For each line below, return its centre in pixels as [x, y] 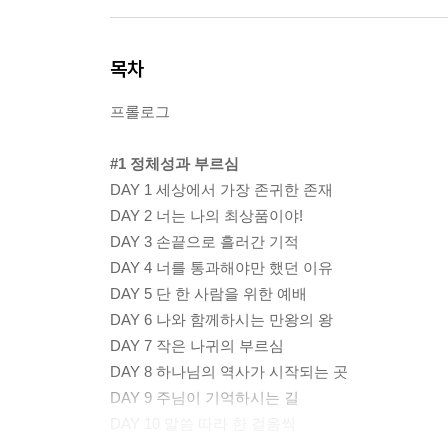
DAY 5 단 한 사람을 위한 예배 [208, 294]
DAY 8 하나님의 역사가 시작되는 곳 [229, 372]
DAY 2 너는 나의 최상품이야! [206, 216]
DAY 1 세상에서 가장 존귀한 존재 [221, 190]
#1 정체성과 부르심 [174, 164]
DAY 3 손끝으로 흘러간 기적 [204, 242]
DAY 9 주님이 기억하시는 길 [204, 398]
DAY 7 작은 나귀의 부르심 [197, 346]
